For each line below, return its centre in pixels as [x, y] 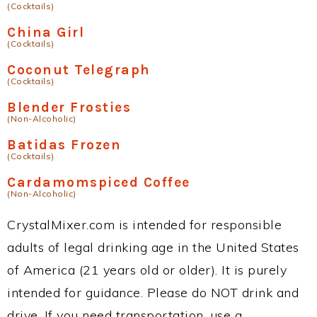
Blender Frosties [69, 108]
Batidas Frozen [64, 145]
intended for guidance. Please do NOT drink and [153, 293]
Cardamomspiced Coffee [99, 183]
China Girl [46, 33]
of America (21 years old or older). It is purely [147, 270]
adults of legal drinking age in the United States [153, 248]
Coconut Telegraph [79, 70]
